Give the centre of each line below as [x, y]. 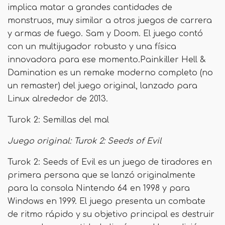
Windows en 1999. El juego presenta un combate [106, 201]
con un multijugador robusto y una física [92, 47]
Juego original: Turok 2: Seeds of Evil [85, 141]
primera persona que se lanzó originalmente [101, 175]
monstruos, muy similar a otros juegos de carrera [110, 21]
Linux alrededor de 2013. [58, 99]
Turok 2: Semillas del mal [58, 120]
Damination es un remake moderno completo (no [110, 73]
